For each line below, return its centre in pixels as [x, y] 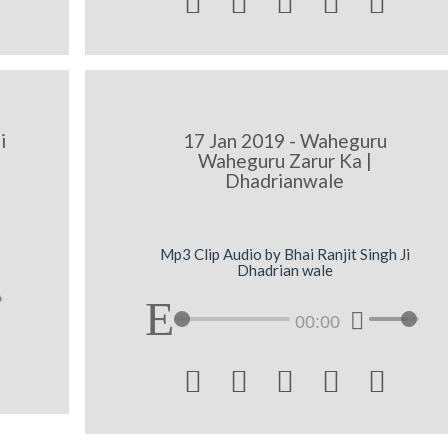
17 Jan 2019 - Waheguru [284, 140]
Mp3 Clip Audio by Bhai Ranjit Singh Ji [284, 254]
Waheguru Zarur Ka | [284, 160]
